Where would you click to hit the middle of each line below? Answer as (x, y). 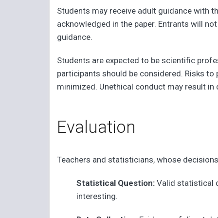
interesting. (97, 196)
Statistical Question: (117, 183)
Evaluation (97, 127)
